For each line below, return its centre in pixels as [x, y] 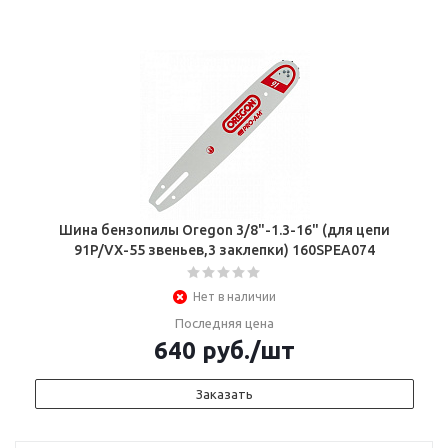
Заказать [224, 394]
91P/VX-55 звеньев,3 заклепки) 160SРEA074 [224, 250]
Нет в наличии [234, 296]
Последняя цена [224, 323]
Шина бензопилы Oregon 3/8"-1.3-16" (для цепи [224, 230]
